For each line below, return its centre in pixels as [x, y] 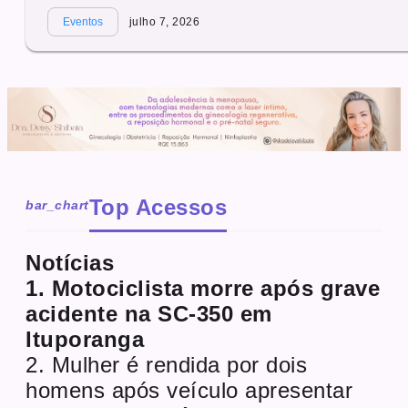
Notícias [70, 262]
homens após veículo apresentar [189, 390]
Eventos [83, 21]
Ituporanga [85, 339]
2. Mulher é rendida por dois [167, 364]
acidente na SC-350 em [149, 313]
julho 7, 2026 [163, 21]
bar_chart [57, 204]
